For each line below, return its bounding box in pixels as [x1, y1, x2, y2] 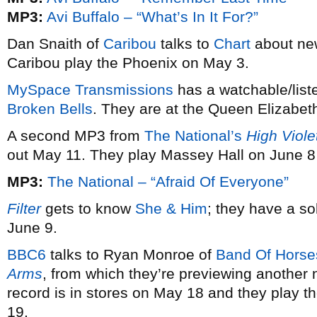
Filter [7, 200, 41, 217]
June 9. [7, 219, 57, 236]
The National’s [144, 127, 242, 144]
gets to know [41, 200, 135, 217]
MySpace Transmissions [7, 81, 173, 98]
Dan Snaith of [7, 35, 103, 52]
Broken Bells [7, 100, 93, 117]
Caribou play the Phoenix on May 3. [7, 54, 249, 71]
